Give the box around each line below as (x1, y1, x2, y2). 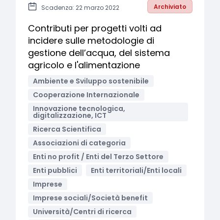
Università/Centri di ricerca (33, 207, 132, 217)
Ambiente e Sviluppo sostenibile (33, 76, 149, 86)
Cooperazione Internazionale (33, 90, 139, 100)
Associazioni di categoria (33, 138, 126, 148)
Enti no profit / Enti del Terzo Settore (33, 152, 164, 162)
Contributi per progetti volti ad (28, 22, 162, 34)
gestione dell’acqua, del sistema (28, 47, 170, 59)
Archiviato (154, 2, 186, 11)
